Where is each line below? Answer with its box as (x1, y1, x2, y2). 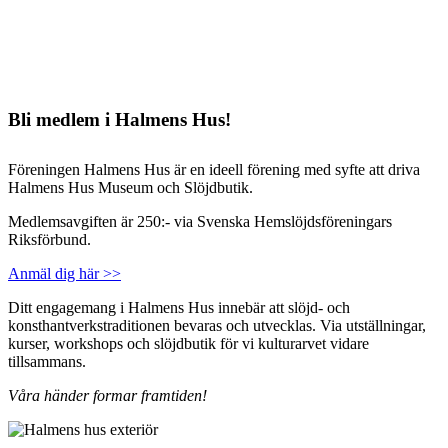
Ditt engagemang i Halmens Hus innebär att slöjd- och (8, 299, 350, 316)
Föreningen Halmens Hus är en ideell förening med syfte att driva (8, 161, 420, 178)
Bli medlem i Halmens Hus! (8, 109, 231, 130)
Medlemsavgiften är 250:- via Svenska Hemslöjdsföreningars (8, 213, 392, 230)
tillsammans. (8, 353, 86, 370)
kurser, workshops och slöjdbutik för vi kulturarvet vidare (8, 335, 369, 352)
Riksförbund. (8, 231, 91, 248)
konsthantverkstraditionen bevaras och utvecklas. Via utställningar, (8, 317, 426, 334)
